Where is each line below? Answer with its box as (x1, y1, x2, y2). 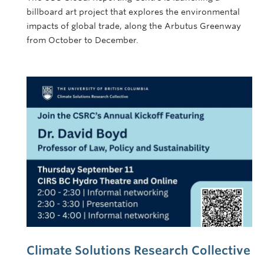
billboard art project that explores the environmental (27, 6, 240, 16)
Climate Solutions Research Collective (27, 243, 250, 258)
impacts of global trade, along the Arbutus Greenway (27, 21, 241, 31)
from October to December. (27, 35, 138, 45)
